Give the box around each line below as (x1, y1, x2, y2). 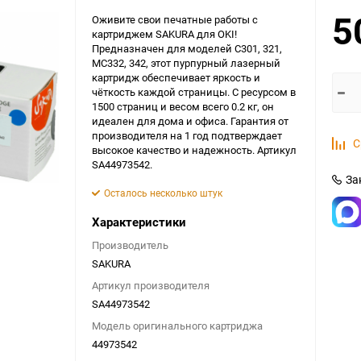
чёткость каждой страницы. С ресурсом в (92, 85, 296, 99)
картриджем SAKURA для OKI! (92, 27, 237, 41)
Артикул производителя (92, 278, 210, 293)
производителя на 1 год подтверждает (92, 128, 282, 143)
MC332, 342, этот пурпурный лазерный (92, 56, 280, 70)
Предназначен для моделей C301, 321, (92, 41, 282, 56)
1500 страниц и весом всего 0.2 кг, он (92, 99, 274, 114)
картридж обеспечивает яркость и (92, 70, 260, 85)
